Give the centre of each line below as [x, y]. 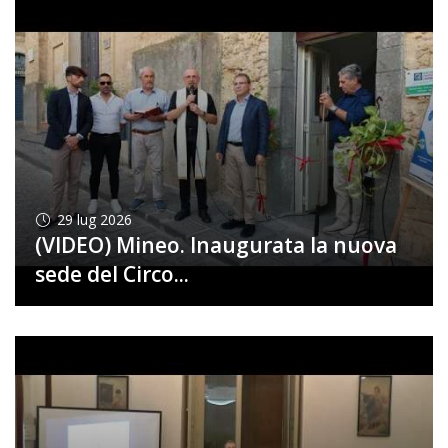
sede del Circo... [111, 273]
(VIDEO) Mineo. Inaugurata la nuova [215, 244]
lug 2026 [104, 219]
